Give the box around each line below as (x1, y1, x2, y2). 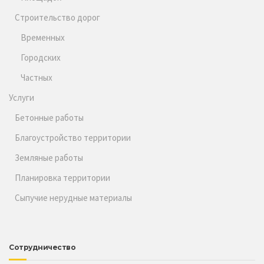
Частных (21, 72, 52, 84)
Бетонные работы (15, 112, 84, 124)
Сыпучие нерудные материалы (15, 192, 132, 204)
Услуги (9, 92, 34, 104)
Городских (21, 52, 61, 64)
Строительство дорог (15, 12, 100, 24)
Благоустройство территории (15, 132, 131, 144)
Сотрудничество (9, 243, 75, 252)
